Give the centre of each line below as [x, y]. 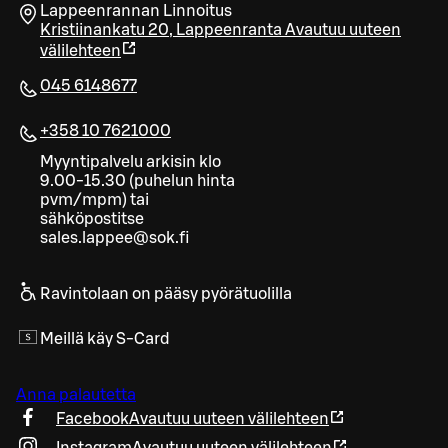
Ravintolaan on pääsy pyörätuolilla [166, 294]
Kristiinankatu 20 [104, 30]
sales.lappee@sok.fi [115, 238]
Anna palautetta [76, 395]
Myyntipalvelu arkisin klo [130, 162]
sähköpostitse [92, 219]
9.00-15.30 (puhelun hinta [137, 181]
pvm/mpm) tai [94, 200]
